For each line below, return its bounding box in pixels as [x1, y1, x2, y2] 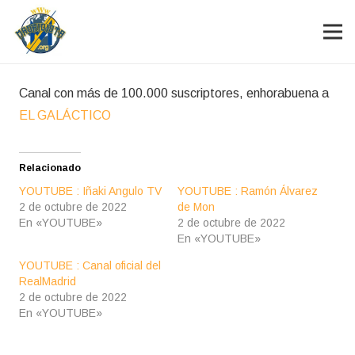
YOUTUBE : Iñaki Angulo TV [19, 185, 162, 197]
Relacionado [19, 162, 81, 174]
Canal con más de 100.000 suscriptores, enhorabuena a [19, 86, 329, 100]
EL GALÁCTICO [19, 109, 111, 122]
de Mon [177, 200, 215, 213]
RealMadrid [19, 275, 76, 288]
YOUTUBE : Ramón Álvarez [177, 185, 318, 197]
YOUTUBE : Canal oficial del [19, 259, 161, 272]
